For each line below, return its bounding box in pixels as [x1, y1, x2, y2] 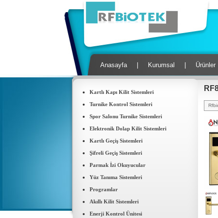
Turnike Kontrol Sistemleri [89, 101, 152, 107]
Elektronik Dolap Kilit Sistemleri [89, 126, 166, 131]
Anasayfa [100, 61, 127, 69]
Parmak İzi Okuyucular [89, 162, 145, 168]
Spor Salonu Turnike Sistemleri [89, 113, 162, 119]
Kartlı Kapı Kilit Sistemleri [89, 89, 154, 95]
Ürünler [195, 61, 216, 69]
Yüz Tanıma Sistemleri [89, 174, 142, 180]
